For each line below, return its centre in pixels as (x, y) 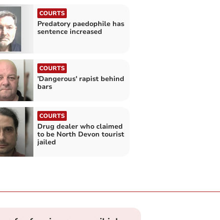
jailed (46, 142)
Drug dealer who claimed (80, 127)
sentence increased (69, 31)
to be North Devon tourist (81, 135)
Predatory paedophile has (81, 24)
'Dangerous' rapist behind (81, 79)
